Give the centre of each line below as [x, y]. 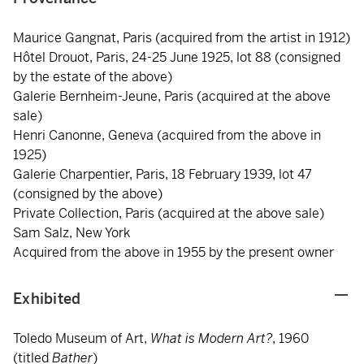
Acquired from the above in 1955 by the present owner [175, 252]
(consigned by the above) [88, 194]
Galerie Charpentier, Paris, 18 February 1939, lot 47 [162, 174]
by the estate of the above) [93, 77]
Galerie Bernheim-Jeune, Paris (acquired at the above [172, 96]
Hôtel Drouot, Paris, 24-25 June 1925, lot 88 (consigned [177, 57]
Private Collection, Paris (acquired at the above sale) [169, 213]
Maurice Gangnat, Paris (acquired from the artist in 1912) [182, 38]
